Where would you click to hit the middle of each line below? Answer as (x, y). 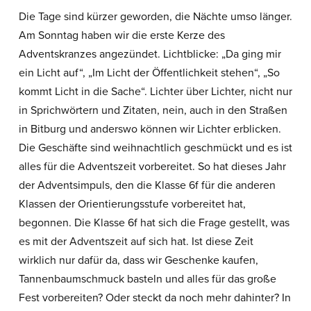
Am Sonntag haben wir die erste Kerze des (121, 35)
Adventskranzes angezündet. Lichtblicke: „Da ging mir (150, 54)
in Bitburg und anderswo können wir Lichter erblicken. (150, 129)
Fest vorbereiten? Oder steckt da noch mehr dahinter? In (154, 297)
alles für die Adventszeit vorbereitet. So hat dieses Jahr (152, 166)
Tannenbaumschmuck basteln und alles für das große (147, 279)
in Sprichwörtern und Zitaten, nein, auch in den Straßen (153, 110)
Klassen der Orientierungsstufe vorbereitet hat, (132, 204)
